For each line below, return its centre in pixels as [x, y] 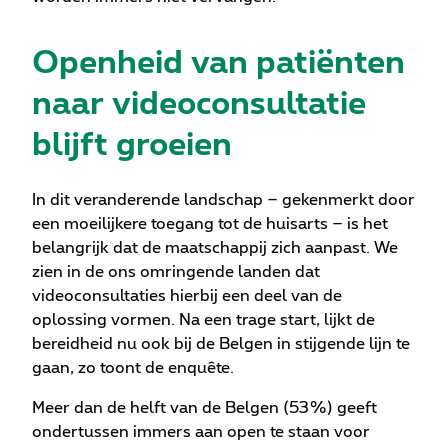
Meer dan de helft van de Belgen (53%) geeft [204, 408]
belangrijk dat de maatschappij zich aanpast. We [215, 248]
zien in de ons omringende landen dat [176, 272]
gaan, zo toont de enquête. [137, 368]
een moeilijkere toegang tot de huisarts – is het [210, 224]
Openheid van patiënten [218, 63]
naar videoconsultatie [199, 104]
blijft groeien [132, 145]
